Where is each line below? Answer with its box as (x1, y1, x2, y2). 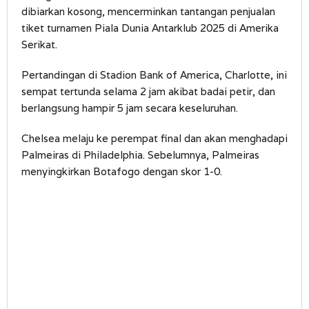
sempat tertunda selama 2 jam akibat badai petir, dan (21, 85, 275, 99)
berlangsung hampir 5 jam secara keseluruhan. (21, 101, 238, 115)
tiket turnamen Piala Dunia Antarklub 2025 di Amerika (21, 21, 279, 35)
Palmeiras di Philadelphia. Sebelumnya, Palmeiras (21, 148, 259, 162)
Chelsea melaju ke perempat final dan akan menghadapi (21, 132, 288, 146)
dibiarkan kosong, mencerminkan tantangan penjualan (21, 5, 275, 19)
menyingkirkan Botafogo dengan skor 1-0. (21, 165, 222, 179)
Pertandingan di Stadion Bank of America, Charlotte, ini (21, 68, 287, 82)
